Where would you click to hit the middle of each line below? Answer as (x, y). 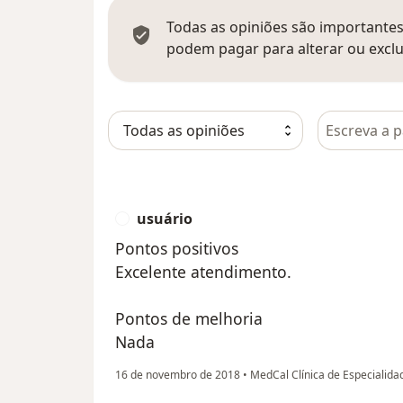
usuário (165, 219)
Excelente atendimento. (203, 272)
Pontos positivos (177, 249)
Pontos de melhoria (189, 319)
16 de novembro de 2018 (178, 375)
